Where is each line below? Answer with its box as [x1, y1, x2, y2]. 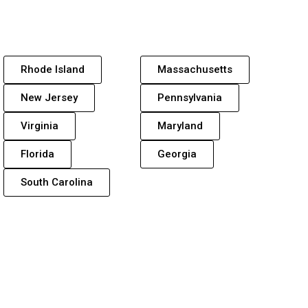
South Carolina [21, 176, 93, 189]
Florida [21, 148, 54, 161]
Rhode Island [21, 63, 85, 76]
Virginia [21, 120, 58, 133]
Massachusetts [157, 63, 232, 76]
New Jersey [21, 91, 78, 104]
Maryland [157, 120, 203, 133]
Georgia [157, 148, 197, 161]
